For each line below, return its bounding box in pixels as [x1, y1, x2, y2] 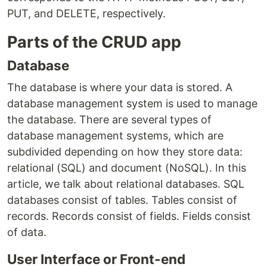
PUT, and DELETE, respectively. [7, 7, 166, 20]
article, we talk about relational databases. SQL [7, 177, 244, 190]
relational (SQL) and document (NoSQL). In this [7, 161, 246, 174]
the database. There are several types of [7, 113, 212, 126]
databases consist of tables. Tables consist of [7, 193, 237, 206]
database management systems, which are [7, 129, 223, 142]
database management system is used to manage [7, 97, 257, 110]
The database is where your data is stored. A [7, 80, 232, 94]
